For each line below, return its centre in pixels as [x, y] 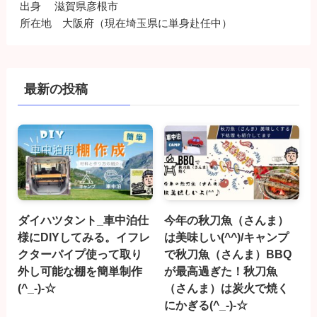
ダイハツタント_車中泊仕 [83, 220]
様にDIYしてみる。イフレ [83, 237]
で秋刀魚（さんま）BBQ [228, 254]
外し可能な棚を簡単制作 [80, 271]
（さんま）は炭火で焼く [227, 288]
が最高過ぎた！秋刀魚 [221, 271]
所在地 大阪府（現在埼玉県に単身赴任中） [126, 23]
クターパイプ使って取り [80, 254]
